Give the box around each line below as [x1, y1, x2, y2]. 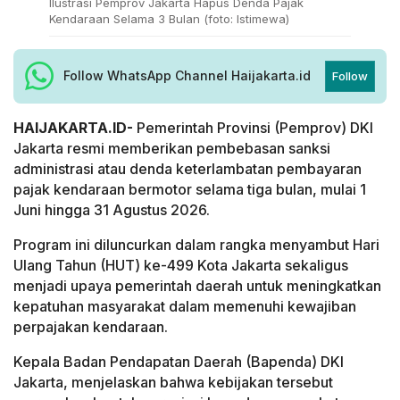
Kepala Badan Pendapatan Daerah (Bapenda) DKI [13, 352, 344, 371]
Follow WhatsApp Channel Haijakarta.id [63, 68, 311, 84]
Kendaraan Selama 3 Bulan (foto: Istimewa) [49, 11, 289, 26]
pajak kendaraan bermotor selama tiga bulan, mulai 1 [13, 179, 366, 198]
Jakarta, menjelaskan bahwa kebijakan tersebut [13, 372, 333, 391]
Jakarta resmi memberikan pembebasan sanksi [13, 138, 330, 157]
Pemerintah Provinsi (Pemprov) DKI [137, 118, 373, 137]
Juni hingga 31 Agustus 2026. [13, 200, 210, 219]
